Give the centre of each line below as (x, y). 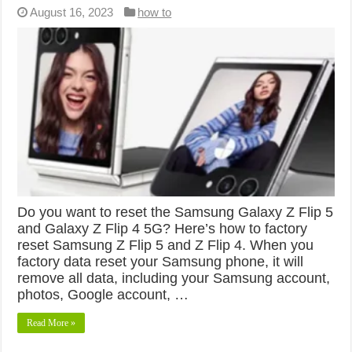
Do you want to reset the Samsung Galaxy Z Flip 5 (176, 212)
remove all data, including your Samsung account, (174, 278)
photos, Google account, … (103, 294)
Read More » (51, 323)
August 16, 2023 (72, 12)
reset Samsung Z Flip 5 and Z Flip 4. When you (166, 245)
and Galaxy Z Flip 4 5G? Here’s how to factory (163, 228)
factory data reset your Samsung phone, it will (161, 261)
